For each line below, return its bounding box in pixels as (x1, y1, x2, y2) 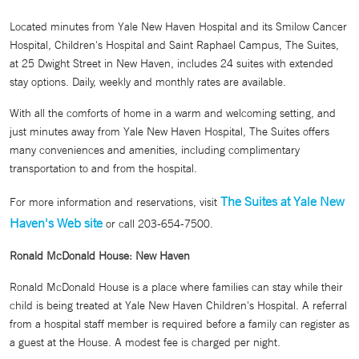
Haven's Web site (10, 215, 103, 232)
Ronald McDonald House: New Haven (10, 248, 190, 264)
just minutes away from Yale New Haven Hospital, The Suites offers (10, 124, 329, 139)
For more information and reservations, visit (10, 195, 220, 210)
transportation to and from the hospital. (10, 161, 197, 176)
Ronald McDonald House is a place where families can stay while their (10, 280, 343, 295)
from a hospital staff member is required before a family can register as (10, 317, 349, 332)
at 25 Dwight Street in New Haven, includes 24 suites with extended (10, 56, 333, 71)
